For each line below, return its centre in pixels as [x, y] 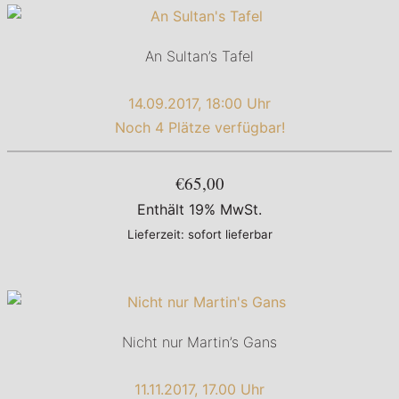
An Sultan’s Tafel [199, 57]
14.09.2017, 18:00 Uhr [199, 104]
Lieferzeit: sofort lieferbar [199, 235]
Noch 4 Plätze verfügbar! [199, 128]
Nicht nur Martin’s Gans [199, 342]
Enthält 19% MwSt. [199, 210]
